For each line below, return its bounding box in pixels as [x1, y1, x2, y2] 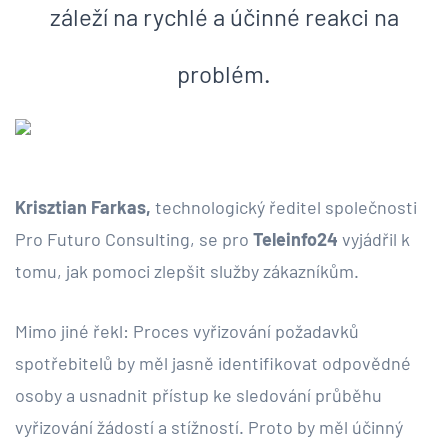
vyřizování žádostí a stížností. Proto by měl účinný [15, 415, 403, 438]
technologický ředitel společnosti [151, 195, 417, 218]
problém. [177, 58, 271, 88]
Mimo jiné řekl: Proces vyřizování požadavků [15, 319, 359, 342]
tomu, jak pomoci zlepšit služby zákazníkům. [15, 259, 359, 282]
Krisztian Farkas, [15, 195, 151, 218]
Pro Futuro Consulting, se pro [15, 227, 253, 250]
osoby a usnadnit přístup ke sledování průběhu [15, 383, 382, 406]
